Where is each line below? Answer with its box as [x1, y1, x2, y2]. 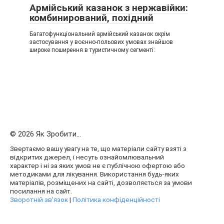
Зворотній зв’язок [10, 195, 68, 203]
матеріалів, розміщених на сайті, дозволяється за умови [10, 178, 192, 186]
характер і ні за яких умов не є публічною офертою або [10, 161, 185, 169]
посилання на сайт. [10, 187, 72, 195]
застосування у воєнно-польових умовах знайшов [29, 38, 173, 45]
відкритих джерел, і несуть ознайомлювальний [10, 153, 164, 161]
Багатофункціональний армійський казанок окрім [29, 30, 170, 37]
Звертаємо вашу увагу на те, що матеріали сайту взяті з [10, 144, 186, 152]
